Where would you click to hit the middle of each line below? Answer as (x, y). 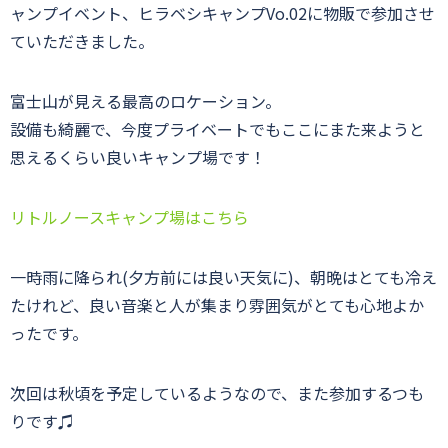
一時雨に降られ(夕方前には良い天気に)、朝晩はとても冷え (223, 277)
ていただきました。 (82, 41)
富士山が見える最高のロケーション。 (145, 101)
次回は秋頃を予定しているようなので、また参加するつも (217, 393)
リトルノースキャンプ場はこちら (129, 217)
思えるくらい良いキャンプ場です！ (138, 157)
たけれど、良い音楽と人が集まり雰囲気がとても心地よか (217, 305)
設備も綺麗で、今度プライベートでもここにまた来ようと (217, 129)
